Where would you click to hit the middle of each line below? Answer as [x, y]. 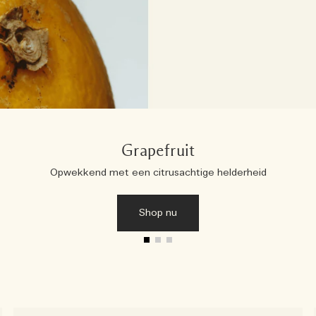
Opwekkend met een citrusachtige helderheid [158, 173]
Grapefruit [158, 151]
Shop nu [158, 213]
